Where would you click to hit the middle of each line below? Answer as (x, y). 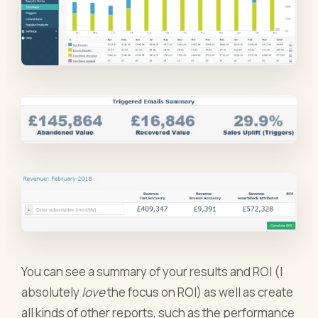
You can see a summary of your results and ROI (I (152, 272)
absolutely (52, 292)
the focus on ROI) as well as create (199, 292)
